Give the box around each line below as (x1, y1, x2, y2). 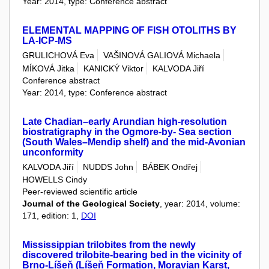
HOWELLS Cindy (22, 175, 87, 185)
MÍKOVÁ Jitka (22, 63, 74, 73)
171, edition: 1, (22, 211, 81, 221)
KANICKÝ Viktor (83, 63, 144, 73)
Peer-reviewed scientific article (22, 187, 138, 197)
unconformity (22, 147, 83, 157)
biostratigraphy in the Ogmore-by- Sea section (22, 126, 232, 137)
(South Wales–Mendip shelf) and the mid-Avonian (22, 136, 246, 147)
